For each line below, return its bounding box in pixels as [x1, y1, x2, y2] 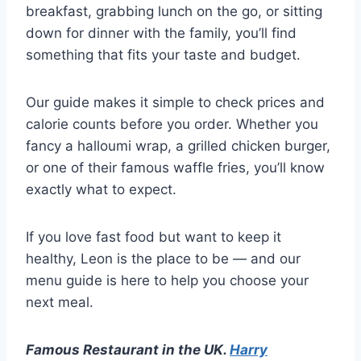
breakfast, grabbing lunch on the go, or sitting [26, 3, 322, 19]
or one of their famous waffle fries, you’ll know [26, 160, 325, 176]
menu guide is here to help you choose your [26, 272, 309, 288]
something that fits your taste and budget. [26, 47, 301, 63]
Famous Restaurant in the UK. [26, 342, 230, 358]
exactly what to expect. [26, 181, 176, 197]
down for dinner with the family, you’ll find [26, 25, 297, 41]
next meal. [26, 294, 93, 310]
